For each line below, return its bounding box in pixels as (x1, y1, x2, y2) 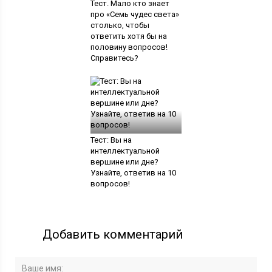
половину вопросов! (90, 42, 168, 52)
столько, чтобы (90, 20, 149, 30)
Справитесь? (90, 53, 138, 63)
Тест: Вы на (90, 135, 132, 144)
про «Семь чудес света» (90, 9, 179, 19)
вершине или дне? (90, 157, 158, 166)
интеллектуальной (90, 146, 160, 155)
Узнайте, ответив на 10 (90, 168, 176, 177)
